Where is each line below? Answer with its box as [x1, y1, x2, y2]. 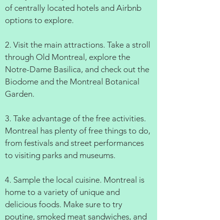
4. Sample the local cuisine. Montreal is [5, 175, 144, 185]
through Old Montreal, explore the [5, 52, 130, 62]
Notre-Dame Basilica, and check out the [5, 64, 149, 74]
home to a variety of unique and [5, 187, 120, 197]
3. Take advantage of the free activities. [5, 113, 146, 123]
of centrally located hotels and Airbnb [5, 3, 141, 13]
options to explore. [5, 15, 74, 25]
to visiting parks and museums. [5, 150, 115, 160]
